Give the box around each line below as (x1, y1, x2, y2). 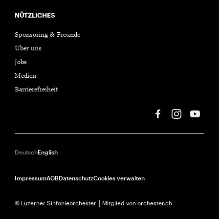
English (38, 148, 58, 155)
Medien (15, 72, 36, 80)
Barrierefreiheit (15, 86, 58, 93)
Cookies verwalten (93, 174, 145, 181)
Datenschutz (59, 174, 93, 181)
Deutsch (15, 148, 38, 155)
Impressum (15, 174, 46, 181)
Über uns (15, 45, 42, 52)
